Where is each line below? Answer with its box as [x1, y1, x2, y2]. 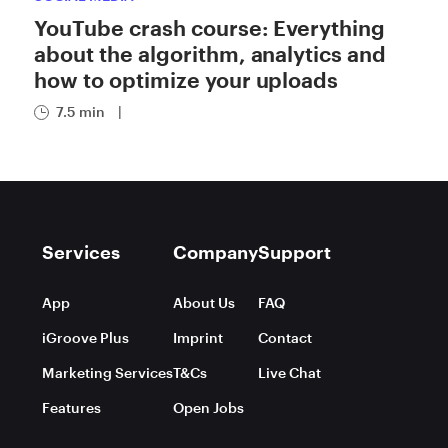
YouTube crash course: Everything [34, 15, 386, 40]
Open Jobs [173, 399, 244, 416]
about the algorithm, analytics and [34, 41, 387, 66]
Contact [258, 329, 312, 346]
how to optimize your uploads [34, 67, 339, 92]
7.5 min [56, 103, 105, 120]
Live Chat [258, 364, 321, 381]
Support [258, 241, 331, 263]
